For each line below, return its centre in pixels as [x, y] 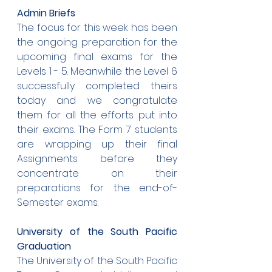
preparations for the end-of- [97, 188]
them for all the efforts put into [97, 115]
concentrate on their [97, 173]
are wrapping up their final [97, 144]
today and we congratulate [97, 100]
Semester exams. [58, 202]
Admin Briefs [46, 13]
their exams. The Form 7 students [97, 130]
